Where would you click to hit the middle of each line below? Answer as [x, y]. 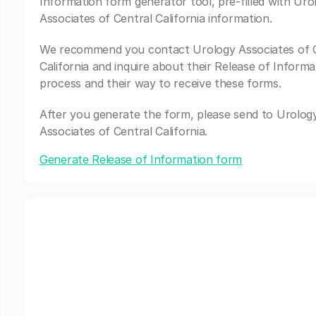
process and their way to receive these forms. [160, 83]
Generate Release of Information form [141, 159]
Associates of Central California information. [156, 18]
